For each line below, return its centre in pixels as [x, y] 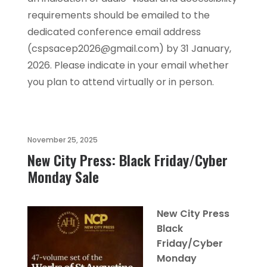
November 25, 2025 [63, 140]
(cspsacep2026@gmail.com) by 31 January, [129, 49]
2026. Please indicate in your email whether [128, 65]
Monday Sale [63, 176]
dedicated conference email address [114, 32]
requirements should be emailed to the [119, 15]
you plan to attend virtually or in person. [121, 82]
